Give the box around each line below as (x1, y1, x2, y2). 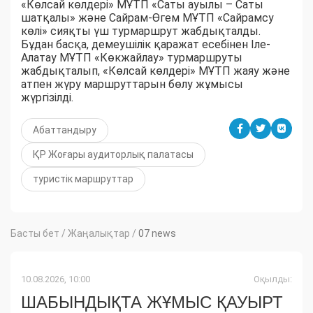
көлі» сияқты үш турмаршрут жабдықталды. (21, 24, 261, 38)
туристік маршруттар (33, 173, 133, 185)
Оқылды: (254, 274, 292, 285)
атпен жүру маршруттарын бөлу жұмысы (21, 78, 243, 92)
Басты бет (10, 228, 59, 240)
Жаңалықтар (68, 228, 130, 240)
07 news (138, 228, 176, 240)
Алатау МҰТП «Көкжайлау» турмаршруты (21, 51, 242, 65)
